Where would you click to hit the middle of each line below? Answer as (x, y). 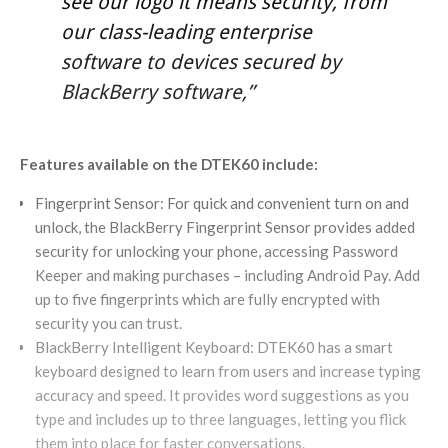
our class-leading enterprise (186, 31)
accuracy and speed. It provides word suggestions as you (222, 394)
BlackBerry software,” (157, 91)
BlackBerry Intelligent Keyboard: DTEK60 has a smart (214, 346)
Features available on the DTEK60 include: (169, 163)
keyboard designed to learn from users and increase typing (228, 370)
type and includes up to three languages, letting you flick (220, 418)
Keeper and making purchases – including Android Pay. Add (227, 274)
